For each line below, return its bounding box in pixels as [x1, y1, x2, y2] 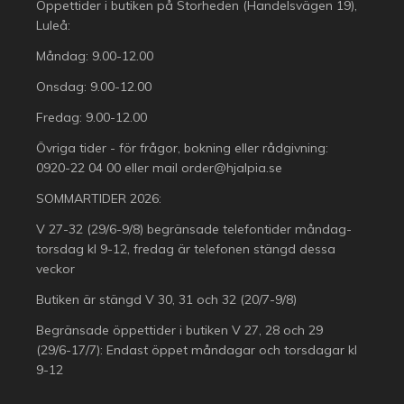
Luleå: [36, 16, 70, 33]
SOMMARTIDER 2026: [36, 189, 161, 207]
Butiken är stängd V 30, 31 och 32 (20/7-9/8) [36, 290, 297, 308]
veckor [36, 260, 75, 277]
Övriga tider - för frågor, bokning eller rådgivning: [36, 139, 328, 156]
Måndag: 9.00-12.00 [36, 47, 153, 64]
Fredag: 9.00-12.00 [36, 108, 147, 125]
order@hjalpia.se [181, 159, 282, 176]
